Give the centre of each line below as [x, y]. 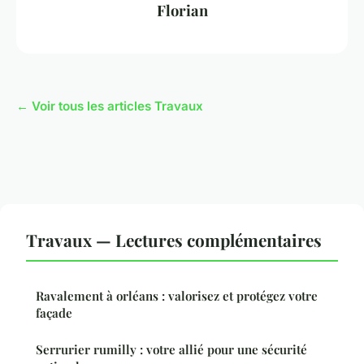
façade [54, 313]
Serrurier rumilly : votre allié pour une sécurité [171, 350]
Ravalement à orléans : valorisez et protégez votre [177, 296]
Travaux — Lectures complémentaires [174, 240]
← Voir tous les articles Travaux [110, 106]
